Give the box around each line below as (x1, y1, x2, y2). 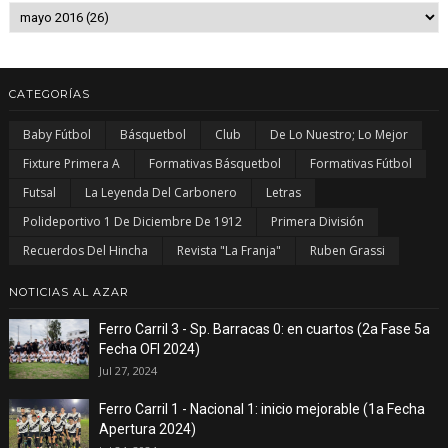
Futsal (22, 184, 56, 202)
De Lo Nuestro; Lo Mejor (269, 126, 408, 144)
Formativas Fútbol (309, 155, 412, 173)
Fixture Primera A (22, 155, 120, 173)
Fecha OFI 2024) (98, 341, 200, 358)
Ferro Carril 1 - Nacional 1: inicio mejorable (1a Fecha (98, 401, 425, 418)
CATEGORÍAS (8, 87, 90, 102)
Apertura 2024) (98, 421, 196, 438)
